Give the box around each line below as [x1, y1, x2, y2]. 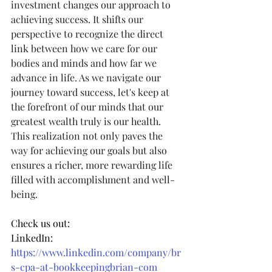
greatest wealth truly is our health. [11, 114, 163, 127]
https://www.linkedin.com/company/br [11, 245, 181, 259]
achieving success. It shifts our [11, 12, 146, 25]
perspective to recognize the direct [11, 27, 166, 40]
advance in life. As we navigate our [11, 70, 163, 84]
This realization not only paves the [11, 129, 165, 142]
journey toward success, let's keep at [11, 85, 172, 98]
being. [11, 187, 38, 200]
